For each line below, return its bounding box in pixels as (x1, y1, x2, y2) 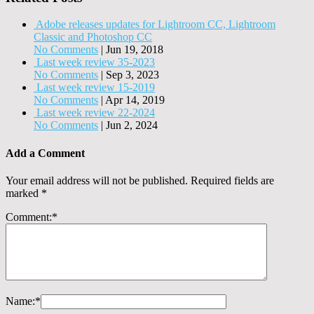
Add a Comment (6, 146, 85, 159)
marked (6, 186, 41, 199)
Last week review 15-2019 (36, 81, 155, 94)
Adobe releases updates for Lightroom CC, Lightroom (36, 18, 275, 31)
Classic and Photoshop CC (34, 31, 152, 43)
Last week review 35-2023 (36, 56, 155, 69)
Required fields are (191, 174, 274, 186)
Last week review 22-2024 (36, 107, 155, 119)
